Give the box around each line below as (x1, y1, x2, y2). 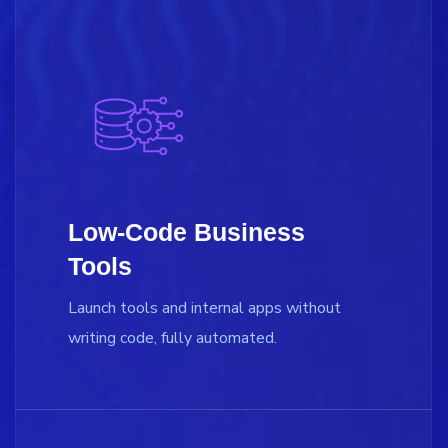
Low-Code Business (68, 217, 305, 246)
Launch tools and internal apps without (68, 296, 341, 319)
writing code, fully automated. (68, 326, 277, 349)
